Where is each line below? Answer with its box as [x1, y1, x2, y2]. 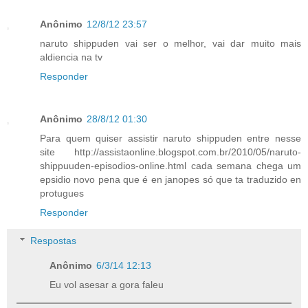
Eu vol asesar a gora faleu [49, 279, 164, 291]
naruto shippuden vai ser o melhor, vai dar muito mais [40, 37, 301, 49]
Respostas [30, 235, 77, 247]
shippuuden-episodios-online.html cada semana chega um [40, 159, 301, 171]
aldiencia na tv [40, 51, 102, 63]
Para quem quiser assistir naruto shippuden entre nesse [40, 132, 301, 144]
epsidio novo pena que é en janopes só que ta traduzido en [40, 173, 301, 185]
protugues [40, 187, 84, 199]
